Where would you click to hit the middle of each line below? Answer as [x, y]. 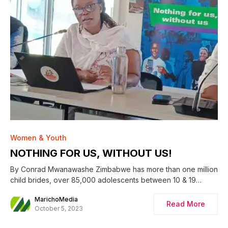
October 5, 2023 [59, 208]
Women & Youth [38, 137]
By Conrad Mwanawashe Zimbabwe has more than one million [114, 169]
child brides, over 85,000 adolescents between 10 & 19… [106, 180]
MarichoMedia [56, 199]
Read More [186, 204]
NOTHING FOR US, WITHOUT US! [91, 153]
